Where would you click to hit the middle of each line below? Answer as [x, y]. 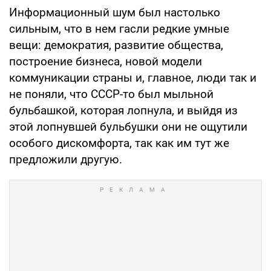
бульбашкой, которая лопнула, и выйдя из [123, 111]
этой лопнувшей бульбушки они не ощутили [128, 127]
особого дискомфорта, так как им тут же [119, 143]
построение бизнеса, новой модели [106, 62]
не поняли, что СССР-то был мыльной [111, 94]
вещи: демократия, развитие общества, [116, 45]
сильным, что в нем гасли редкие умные [119, 29]
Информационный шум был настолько [115, 13]
